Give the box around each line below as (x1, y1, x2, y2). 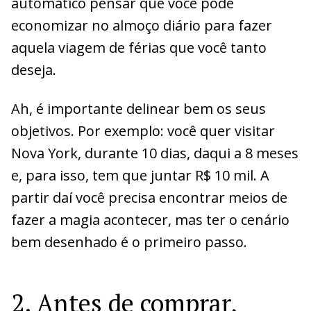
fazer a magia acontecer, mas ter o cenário (11, 210, 289, 229)
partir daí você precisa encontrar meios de (11, 187, 287, 207)
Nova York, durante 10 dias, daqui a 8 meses (11, 143, 299, 162)
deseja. (11, 60, 56, 79)
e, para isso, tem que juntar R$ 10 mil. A (11, 165, 269, 185)
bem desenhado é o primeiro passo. (11, 232, 247, 251)
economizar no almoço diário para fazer (11, 15, 272, 35)
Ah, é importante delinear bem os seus (11, 99, 266, 118)
